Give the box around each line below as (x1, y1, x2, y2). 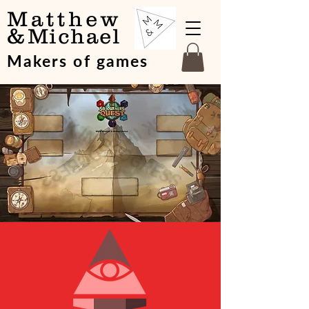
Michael (27, 24, 121, 48)
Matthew (7, 7, 121, 30)
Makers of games (7, 51, 149, 70)
